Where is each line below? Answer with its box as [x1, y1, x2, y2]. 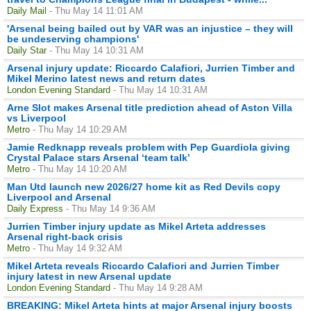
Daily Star [7, 44, 47, 56]
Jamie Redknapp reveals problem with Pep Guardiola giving [7, 141, 290, 153]
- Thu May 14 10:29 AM [33, 124, 127, 135]
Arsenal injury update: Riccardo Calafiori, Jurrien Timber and [7, 62, 295, 74]
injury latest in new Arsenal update [7, 270, 171, 282]
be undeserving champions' [7, 33, 139, 44]
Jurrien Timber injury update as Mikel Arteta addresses [7, 220, 266, 232]
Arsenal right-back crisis [7, 230, 123, 242]
